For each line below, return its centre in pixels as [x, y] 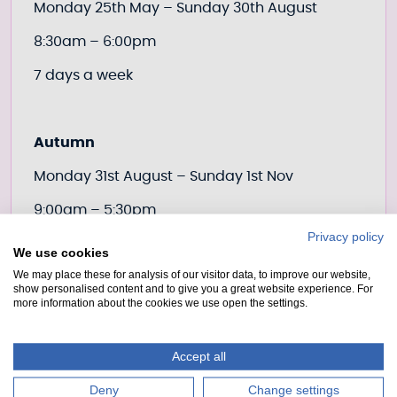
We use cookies [61, 252]
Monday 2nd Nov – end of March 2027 [171, 345]
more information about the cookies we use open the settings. [160, 302]
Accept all [198, 356]
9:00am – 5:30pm [95, 210]
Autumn [64, 143]
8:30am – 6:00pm [95, 42]
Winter [59, 311]
